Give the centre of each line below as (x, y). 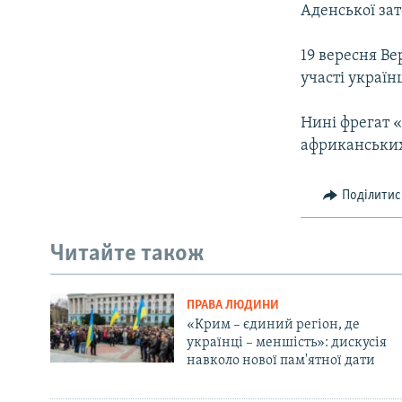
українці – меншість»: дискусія (286, 342)
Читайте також (127, 255)
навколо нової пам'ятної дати (280, 360)
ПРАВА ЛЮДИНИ (232, 305)
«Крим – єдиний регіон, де (273, 324)
